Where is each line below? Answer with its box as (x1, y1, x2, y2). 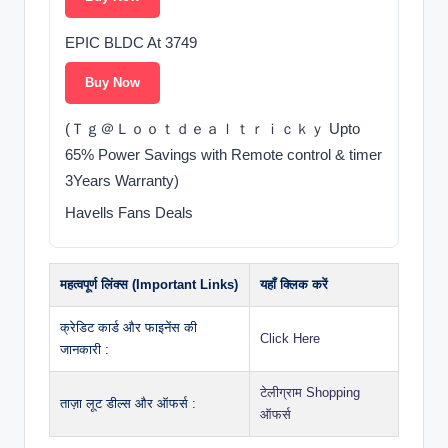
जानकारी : (60, 342, 109, 358)
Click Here (260, 331, 320, 347)
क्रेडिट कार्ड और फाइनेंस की (60, 320, 197, 336)
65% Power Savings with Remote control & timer (65, 146, 382, 164)
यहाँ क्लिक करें (260, 277, 328, 293)
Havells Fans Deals (65, 204, 193, 222)
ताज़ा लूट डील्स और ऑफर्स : (60, 396, 196, 412)
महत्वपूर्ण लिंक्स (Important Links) (60, 277, 238, 293)
